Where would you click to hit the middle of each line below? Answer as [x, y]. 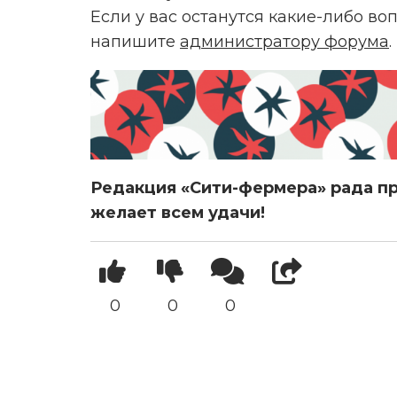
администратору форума [284, 42]
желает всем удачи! [178, 212]
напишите [135, 42]
